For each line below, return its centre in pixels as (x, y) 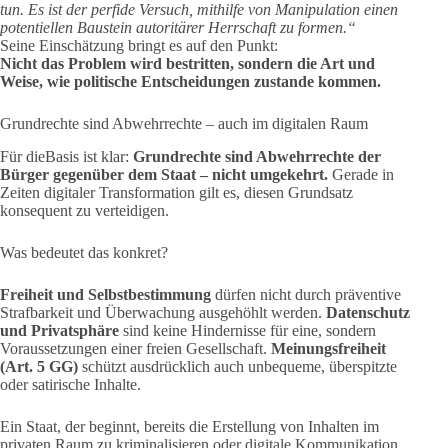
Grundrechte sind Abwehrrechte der (257, 156)
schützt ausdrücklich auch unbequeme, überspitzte (239, 366)
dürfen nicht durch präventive (306, 294)
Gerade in (361, 174)
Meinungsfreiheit (328, 348)
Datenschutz (368, 312)
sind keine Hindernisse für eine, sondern (247, 330)
